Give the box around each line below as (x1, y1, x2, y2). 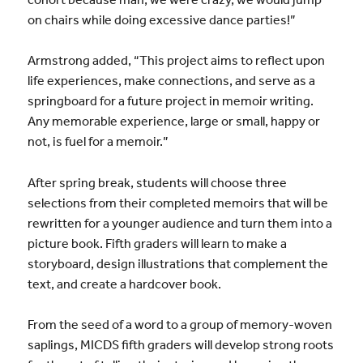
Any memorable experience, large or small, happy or (27, 113, 320, 130)
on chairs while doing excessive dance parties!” (27, 11, 296, 28)
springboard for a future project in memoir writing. (27, 92, 314, 109)
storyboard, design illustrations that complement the (27, 254, 328, 271)
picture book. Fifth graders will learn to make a (27, 234, 287, 251)
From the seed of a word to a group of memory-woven (27, 316, 332, 333)
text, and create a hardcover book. (27, 275, 221, 292)
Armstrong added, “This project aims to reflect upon (27, 52, 325, 69)
